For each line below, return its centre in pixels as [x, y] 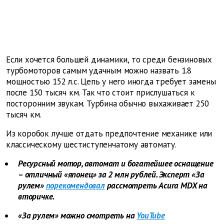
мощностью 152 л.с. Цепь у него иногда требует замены [111, 82]
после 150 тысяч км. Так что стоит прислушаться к [100, 93]
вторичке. [36, 197]
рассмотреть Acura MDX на [156, 186]
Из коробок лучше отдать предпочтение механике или [109, 134]
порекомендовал [75, 186]
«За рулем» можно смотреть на [76, 216]
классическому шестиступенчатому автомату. [91, 145]
